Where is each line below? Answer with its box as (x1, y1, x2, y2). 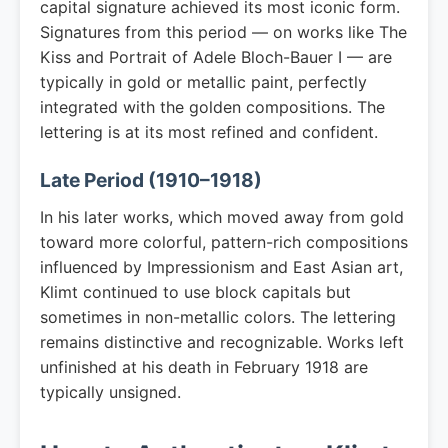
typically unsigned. (40, 382, 181, 402)
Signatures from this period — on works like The (40, 22, 407, 42)
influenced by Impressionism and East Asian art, (40, 257, 403, 277)
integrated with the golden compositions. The (40, 97, 385, 117)
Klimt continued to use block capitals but (40, 282, 351, 302)
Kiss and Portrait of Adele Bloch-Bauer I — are (40, 47, 392, 67)
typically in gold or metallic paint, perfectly (40, 72, 367, 92)
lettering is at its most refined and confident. (40, 122, 378, 142)
